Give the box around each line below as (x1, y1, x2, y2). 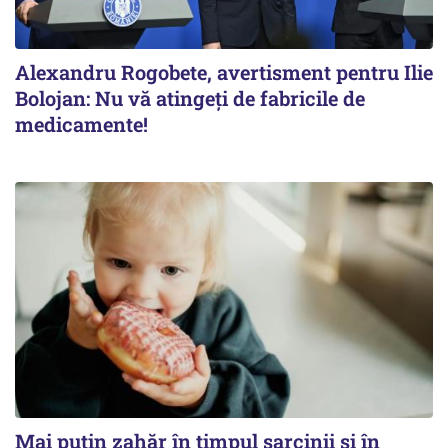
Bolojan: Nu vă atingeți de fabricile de (15, 85, 365, 112)
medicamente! (15, 111, 148, 138)
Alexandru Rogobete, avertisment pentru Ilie (15, 59, 433, 86)
